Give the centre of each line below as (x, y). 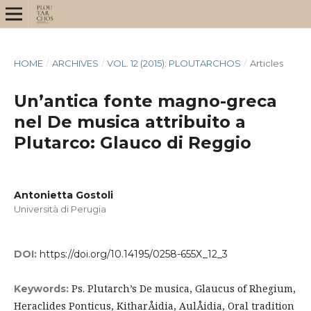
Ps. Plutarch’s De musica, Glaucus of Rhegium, (183, 289)
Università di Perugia (60, 209)
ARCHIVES (75, 63)
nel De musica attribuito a (129, 121)
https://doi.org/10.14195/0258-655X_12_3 (133, 254)
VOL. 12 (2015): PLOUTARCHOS (174, 63)
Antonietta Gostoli (63, 195)
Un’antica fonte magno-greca (145, 101)
